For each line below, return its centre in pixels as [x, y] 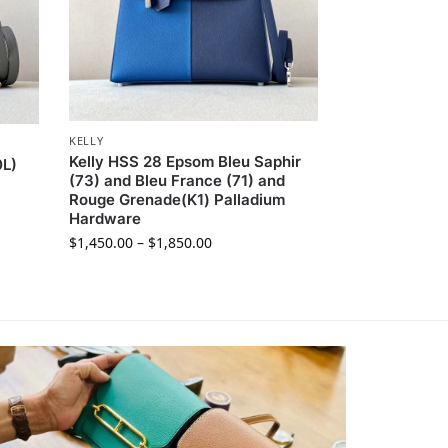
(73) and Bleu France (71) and [177, 181]
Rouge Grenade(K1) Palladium [177, 200]
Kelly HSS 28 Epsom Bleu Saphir [185, 162]
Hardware [105, 219]
